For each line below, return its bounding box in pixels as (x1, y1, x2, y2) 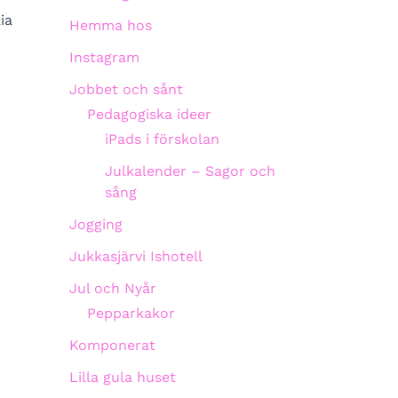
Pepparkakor (87, 305, 175, 322)
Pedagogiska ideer (87, 106, 211, 123)
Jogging (69, 216, 123, 233)
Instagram (69, 49, 139, 66)
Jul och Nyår (69, 280, 156, 297)
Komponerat (69, 337, 155, 354)
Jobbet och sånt (69, 81, 183, 98)
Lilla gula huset (69, 369, 176, 386)
